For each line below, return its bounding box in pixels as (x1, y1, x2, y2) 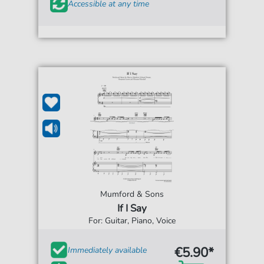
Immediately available (68, 244, 147, 256)
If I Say (117, 202, 147, 215)
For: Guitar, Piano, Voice (88, 215, 176, 226)
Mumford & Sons (100, 189, 164, 200)
